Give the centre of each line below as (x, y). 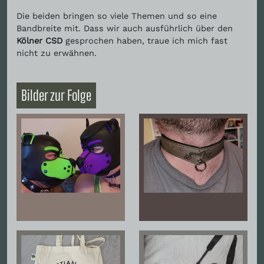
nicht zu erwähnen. (57, 53)
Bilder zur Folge (56, 95)
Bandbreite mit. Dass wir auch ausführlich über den (125, 28)
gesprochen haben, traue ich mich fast (145, 40)
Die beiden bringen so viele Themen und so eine (117, 16)
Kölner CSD (39, 40)
